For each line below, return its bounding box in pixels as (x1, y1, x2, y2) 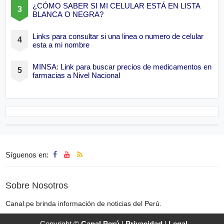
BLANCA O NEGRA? (32, 9, 104, 18)
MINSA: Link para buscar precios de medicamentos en (32, 62, 212, 71)
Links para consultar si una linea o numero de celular (32, 31, 204, 40)
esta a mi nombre (32, 40, 90, 49)
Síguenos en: (5, 150, 51, 159)
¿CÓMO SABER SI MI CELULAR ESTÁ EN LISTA (32, 1, 201, 10)
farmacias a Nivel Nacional (32, 70, 120, 79)
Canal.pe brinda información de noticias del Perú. (5, 199, 162, 207)
